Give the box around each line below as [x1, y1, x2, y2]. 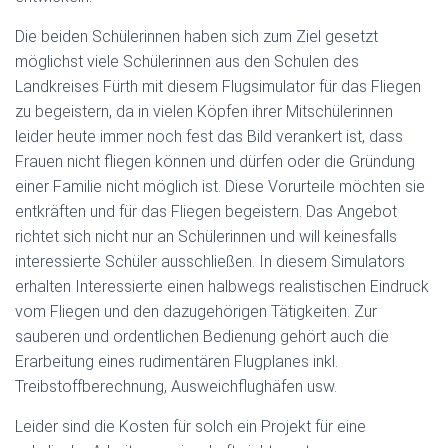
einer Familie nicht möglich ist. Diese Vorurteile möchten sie [15, 177, 425, 196]
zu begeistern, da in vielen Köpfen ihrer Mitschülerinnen [15, 102, 393, 121]
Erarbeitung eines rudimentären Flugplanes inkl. [15, 352, 338, 371]
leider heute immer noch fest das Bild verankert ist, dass [15, 127, 403, 146]
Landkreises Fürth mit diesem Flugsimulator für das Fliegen [15, 77, 421, 96]
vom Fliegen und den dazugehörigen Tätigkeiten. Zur [15, 302, 377, 321]
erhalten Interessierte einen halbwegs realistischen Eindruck [15, 277, 429, 296]
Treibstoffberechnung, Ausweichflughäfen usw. [15, 377, 337, 396]
